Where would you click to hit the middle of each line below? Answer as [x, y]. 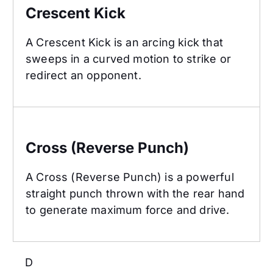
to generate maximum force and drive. [128, 210]
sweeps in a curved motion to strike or [128, 58]
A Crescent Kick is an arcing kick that [124, 42]
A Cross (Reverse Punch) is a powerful [130, 177]
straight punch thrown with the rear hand [135, 193]
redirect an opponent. [83, 75]
